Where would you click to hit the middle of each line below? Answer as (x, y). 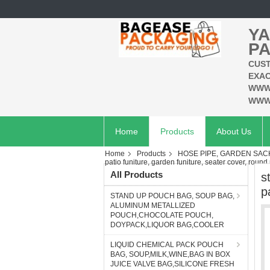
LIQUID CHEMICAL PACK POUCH (167, 245)
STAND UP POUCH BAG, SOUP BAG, (172, 196)
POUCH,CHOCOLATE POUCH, (162, 215)
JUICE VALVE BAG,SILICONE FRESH (172, 264)
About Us (234, 131)
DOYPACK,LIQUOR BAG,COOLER (167, 225)
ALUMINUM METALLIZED (153, 206)
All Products (137, 174)
